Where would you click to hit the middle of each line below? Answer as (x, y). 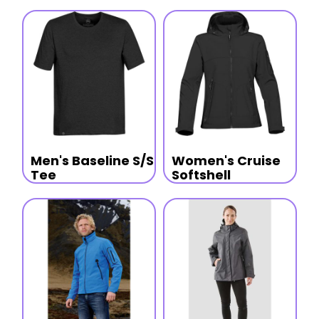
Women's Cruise (226, 161)
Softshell (201, 175)
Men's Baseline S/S (92, 161)
